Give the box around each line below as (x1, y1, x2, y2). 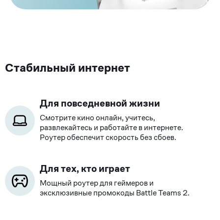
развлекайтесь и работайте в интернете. (40, 122, 183, 133)
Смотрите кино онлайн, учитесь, (40, 112, 155, 123)
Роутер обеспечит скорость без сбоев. (40, 132, 176, 142)
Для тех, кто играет (40, 162, 130, 175)
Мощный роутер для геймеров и (40, 177, 154, 188)
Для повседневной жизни (40, 97, 160, 110)
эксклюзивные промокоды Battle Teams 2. (40, 187, 190, 198)
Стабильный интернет (5, 60, 130, 75)
